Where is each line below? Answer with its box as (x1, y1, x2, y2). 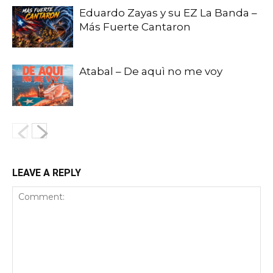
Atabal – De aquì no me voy (79, 65, 222, 77)
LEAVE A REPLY (12, 166, 81, 179)
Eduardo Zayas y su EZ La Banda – (79, 6, 257, 19)
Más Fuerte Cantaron (79, 20, 191, 33)
